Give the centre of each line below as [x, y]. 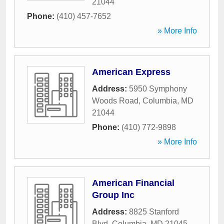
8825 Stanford [154, 212]
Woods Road [115, 101]
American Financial [133, 183]
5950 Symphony [158, 89]
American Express [131, 72]
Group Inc [113, 195]
